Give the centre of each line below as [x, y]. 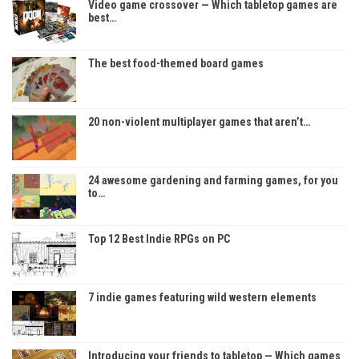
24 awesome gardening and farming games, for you [213, 180]
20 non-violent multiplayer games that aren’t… [199, 121]
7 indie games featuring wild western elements [202, 297]
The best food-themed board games [176, 63]
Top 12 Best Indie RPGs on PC [159, 238]
